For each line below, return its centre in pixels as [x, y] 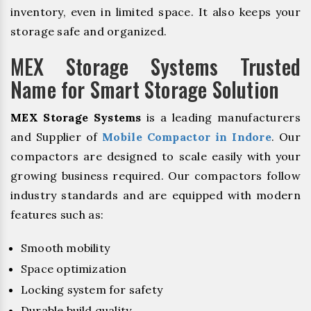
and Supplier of [57, 136]
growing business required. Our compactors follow [155, 175]
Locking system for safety [92, 290]
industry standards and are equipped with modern [155, 195]
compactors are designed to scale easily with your [155, 156]
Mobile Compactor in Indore [187, 136]
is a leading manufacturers [221, 117]
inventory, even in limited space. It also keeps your [155, 11]
